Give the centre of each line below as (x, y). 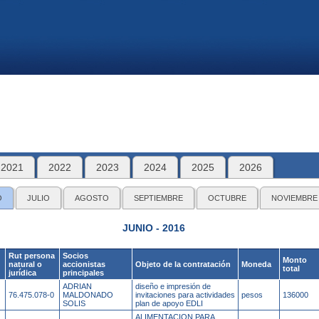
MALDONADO (88, 295)
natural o (25, 264)
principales (83, 273)
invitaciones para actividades (185, 295)
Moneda (256, 264)
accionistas (84, 264)
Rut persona (32, 256)
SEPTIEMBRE (158, 198)
